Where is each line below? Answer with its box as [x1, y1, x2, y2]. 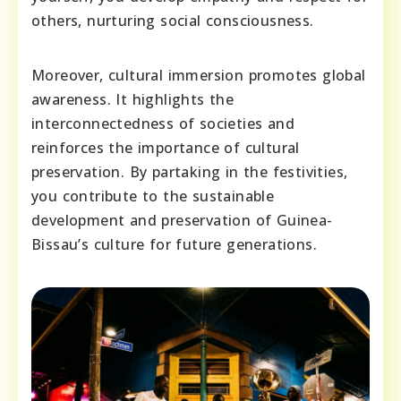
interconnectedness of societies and [31, 114, 294, 134]
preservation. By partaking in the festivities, [31, 162, 348, 183]
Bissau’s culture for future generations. [31, 235, 317, 255]
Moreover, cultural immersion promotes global [31, 65, 366, 86]
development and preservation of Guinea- [31, 210, 333, 231]
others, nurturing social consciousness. [31, 11, 314, 31]
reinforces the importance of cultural [31, 138, 300, 158]
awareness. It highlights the [31, 90, 235, 110]
